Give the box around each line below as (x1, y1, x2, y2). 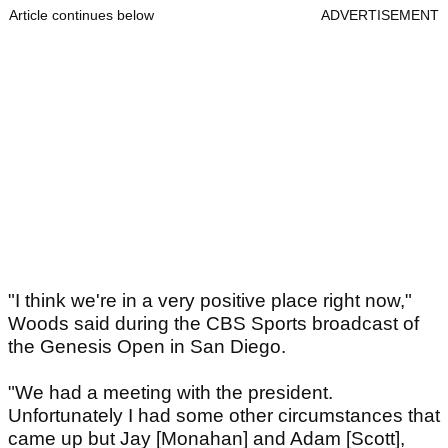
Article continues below (9, 7, 154, 24)
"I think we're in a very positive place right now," (8, 290, 412, 312)
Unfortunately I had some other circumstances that (8, 405, 440, 427)
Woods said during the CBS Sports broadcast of (8, 313, 419, 335)
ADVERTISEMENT (321, 7, 439, 24)
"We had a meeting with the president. (8, 382, 333, 404)
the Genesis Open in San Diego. (8, 336, 286, 358)
